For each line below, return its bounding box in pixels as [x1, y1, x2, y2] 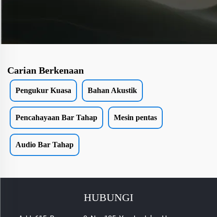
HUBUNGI [84, 191, 133, 204]
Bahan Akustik [88, 86, 137, 95]
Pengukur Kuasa [15, 86, 71, 95]
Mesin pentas [114, 113, 157, 122]
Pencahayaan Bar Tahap [15, 113, 97, 122]
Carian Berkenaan [7, 65, 84, 76]
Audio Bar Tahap [15, 140, 74, 149]
